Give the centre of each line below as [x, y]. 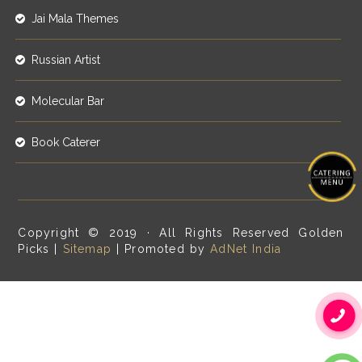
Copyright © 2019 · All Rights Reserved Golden [181, 232]
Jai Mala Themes [75, 18]
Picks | [40, 248]
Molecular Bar [67, 101]
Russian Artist [65, 59]
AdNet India [246, 248]
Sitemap [87, 248]
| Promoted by [161, 248]
